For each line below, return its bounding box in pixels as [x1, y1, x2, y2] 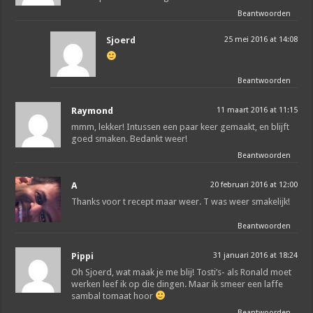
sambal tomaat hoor [71, 290, 156, 301]
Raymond [71, 105, 114, 116]
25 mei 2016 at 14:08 [224, 34, 298, 44]
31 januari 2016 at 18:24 [212, 250, 298, 260]
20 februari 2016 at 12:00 [210, 180, 298, 189]
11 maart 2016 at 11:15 [216, 105, 298, 115]
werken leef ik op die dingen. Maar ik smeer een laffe [71, 278, 284, 289]
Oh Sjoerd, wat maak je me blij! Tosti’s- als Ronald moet [71, 266, 292, 277]
